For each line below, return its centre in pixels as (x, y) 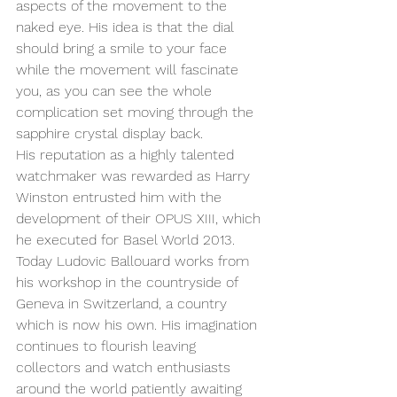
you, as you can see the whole (116, 91)
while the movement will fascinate (129, 70)
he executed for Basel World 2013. (125, 240)
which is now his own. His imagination (139, 325)
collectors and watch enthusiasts (125, 367)
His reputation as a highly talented (127, 155)
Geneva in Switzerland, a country (124, 304)
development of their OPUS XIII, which (140, 218)
